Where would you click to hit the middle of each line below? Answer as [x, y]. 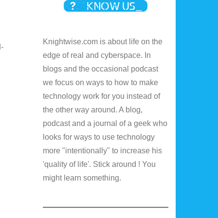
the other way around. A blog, [93, 109]
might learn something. [82, 178]
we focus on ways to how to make [101, 82]
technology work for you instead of [102, 96]
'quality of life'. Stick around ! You [100, 164]
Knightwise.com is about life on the [103, 41]
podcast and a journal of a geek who [105, 123]
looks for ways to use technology [99, 137]
